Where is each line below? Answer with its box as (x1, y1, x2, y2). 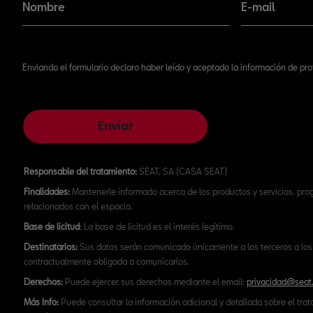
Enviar (97, 119, 133, 132)
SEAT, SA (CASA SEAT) (137, 166, 227, 176)
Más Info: (24, 297, 59, 307)
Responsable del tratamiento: (24, 166, 137, 176)
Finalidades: (24, 187, 70, 196)
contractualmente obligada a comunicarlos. (24, 256, 189, 266)
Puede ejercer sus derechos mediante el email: (65, 277, 247, 286)
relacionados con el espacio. (24, 201, 133, 211)
